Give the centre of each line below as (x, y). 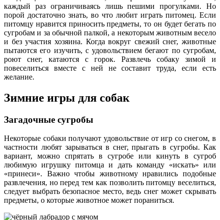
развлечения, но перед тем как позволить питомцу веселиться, (110, 183)
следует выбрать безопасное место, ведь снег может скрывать (110, 192)
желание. (19, 77)
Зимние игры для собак (67, 97)
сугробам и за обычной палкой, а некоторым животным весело (110, 32)
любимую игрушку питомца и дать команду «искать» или (110, 165)
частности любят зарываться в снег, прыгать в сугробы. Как (110, 147)
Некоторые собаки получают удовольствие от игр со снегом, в (110, 138)
